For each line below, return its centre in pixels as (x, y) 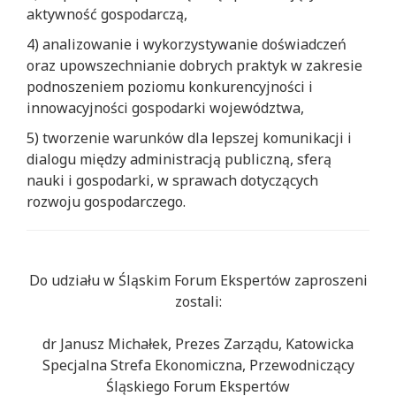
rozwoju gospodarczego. (106, 202)
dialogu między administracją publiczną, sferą (179, 160)
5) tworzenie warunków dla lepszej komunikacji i (189, 138)
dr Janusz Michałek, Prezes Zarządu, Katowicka (198, 344)
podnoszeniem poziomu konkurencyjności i (170, 87)
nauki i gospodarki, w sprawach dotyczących (172, 181)
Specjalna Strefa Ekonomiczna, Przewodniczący (198, 366)
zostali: (198, 302)
